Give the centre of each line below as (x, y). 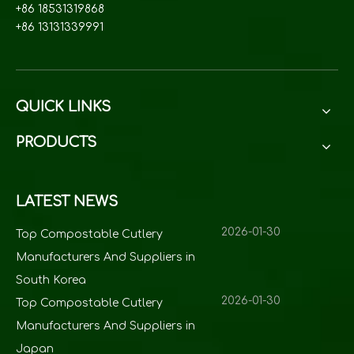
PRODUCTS (56, 142)
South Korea (51, 280)
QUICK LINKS (63, 106)
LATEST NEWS (67, 201)
